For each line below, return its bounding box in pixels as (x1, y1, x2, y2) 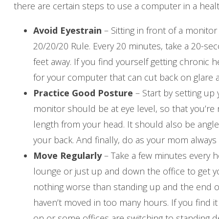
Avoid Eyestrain (33, 24, 102, 36)
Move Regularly (33, 149, 104, 161)
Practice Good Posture (33, 87, 133, 99)
